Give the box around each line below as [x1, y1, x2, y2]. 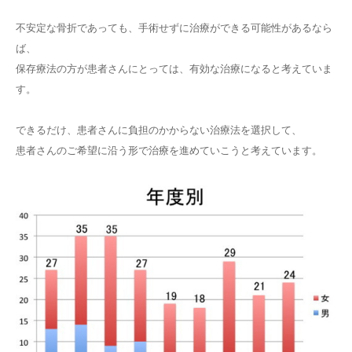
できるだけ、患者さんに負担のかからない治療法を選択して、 [16, 124, 302, 137]
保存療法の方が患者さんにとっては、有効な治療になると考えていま [16, 63, 332, 75]
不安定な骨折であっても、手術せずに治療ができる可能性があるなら [16, 22, 332, 35]
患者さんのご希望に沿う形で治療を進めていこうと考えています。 [16, 145, 322, 157]
